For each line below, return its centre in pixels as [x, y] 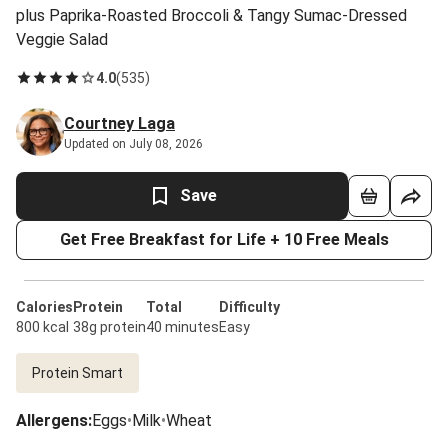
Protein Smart [77, 373]
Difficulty [249, 307]
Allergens [52, 420]
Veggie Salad [62, 39]
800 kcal [42, 327]
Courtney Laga [119, 123]
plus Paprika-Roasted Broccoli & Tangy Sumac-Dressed [211, 15]
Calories [44, 307]
